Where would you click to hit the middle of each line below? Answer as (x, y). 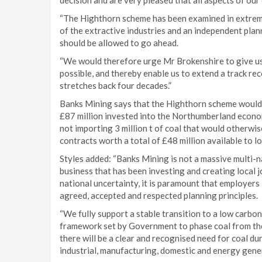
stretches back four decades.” (116, 85)
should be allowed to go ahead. (119, 43)
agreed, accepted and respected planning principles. (159, 195)
